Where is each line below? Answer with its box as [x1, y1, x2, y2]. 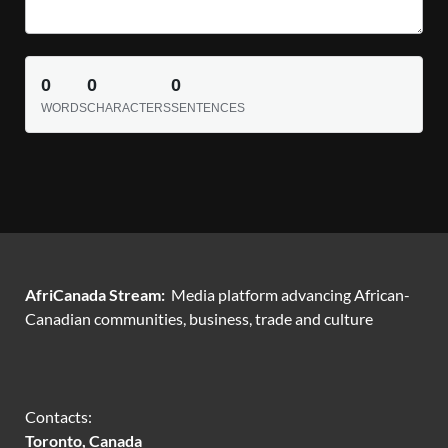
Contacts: [25, 406, 92, 426]
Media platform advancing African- [171, 284, 410, 304]
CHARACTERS [87, 100, 171, 115]
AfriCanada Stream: [25, 284, 171, 304]
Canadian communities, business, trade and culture [25, 308, 373, 328]
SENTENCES [171, 100, 245, 115]
